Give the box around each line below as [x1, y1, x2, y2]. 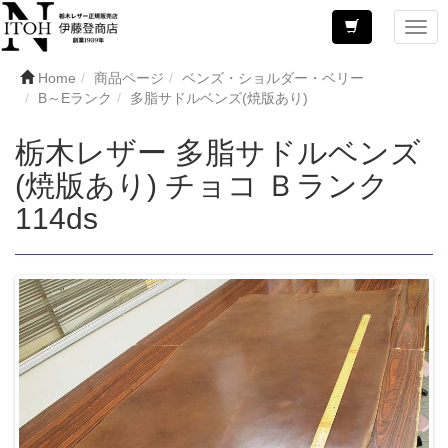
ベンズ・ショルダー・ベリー [182, 70, 364, 86]
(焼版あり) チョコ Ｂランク [15, 169, 389, 202]
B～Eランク [38, 90, 112, 106]
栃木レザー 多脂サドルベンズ [15, 136, 421, 169]
